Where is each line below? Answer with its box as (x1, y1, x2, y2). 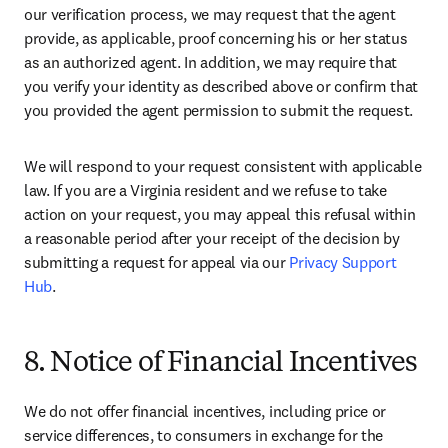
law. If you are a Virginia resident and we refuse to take (24, 180, 387, 200)
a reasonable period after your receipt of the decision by (24, 228, 400, 248)
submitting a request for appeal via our (24, 252, 290, 272)
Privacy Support (289, 252, 397, 272)
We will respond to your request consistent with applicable (24, 156, 422, 176)
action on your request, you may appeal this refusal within (24, 204, 416, 224)
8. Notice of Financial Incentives (24, 350, 418, 378)
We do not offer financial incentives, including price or (24, 401, 387, 421)
